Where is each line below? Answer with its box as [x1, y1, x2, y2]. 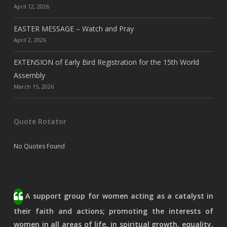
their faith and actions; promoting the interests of [13, 206, 214, 216]
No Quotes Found [13, 142, 65, 151]
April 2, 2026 [13, 36, 46, 44]
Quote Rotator [13, 117, 66, 127]
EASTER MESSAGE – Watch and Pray [13, 24, 134, 34]
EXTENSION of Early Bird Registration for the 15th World [13, 57, 199, 67]
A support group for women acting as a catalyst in [25, 191, 214, 201]
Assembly [13, 70, 45, 81]
